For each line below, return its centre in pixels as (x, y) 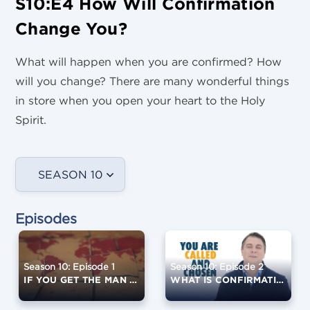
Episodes (46, 218)
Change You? (71, 28)
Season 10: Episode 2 (217, 266)
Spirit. (31, 119)
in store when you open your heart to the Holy (140, 100)
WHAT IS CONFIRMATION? (280, 279)
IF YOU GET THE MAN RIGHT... (134, 279)
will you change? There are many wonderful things (152, 81)
